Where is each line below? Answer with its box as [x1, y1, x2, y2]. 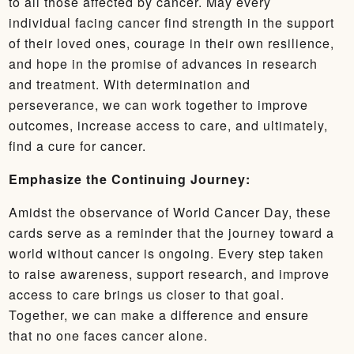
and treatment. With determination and [9, 75, 250, 93]
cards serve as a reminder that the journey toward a [9, 224, 334, 242]
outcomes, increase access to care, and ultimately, [9, 116, 328, 134]
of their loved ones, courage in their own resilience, [9, 34, 334, 52]
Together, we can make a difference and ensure [9, 306, 309, 324]
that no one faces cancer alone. [9, 326, 208, 345]
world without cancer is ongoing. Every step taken [9, 244, 324, 262]
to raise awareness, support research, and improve [9, 265, 330, 283]
